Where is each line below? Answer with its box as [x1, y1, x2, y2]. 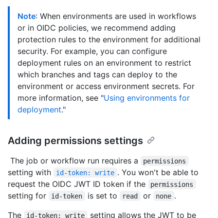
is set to [85, 190, 120, 200]
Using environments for [104, 92, 190, 103]
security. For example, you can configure [18, 46, 167, 56]
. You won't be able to [117, 167, 201, 177]
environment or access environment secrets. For [18, 81, 195, 91]
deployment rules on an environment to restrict [18, 57, 191, 68]
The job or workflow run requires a [8, 155, 141, 165]
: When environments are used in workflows [36, 11, 196, 21]
